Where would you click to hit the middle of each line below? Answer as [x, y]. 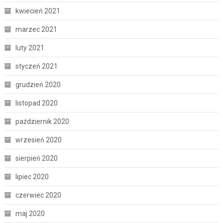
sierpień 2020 [36, 159]
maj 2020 [30, 214]
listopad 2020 [36, 103]
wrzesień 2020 [38, 140]
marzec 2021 [36, 30]
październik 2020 [42, 122]
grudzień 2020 [38, 85]
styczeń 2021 [36, 66]
